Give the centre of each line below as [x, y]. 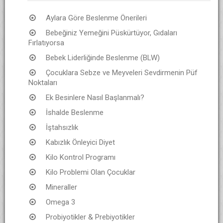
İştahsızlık [62, 127]
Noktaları [43, 82]
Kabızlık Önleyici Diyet [80, 142]
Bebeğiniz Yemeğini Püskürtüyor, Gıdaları [111, 33]
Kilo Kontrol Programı [81, 157]
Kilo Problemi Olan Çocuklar [91, 172]
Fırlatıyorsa [46, 43]
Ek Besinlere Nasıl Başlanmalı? [95, 97]
